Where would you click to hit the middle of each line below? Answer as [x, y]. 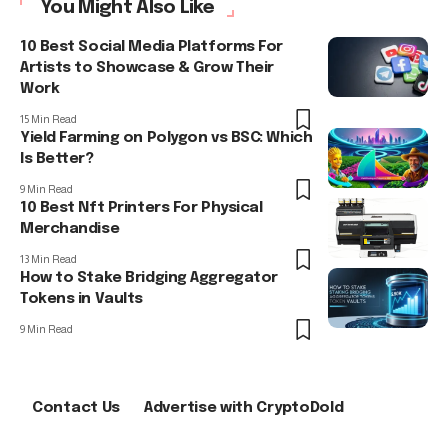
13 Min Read [48, 259]
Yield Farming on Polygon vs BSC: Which [166, 138]
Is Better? [57, 159]
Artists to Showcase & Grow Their [147, 68]
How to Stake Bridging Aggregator [149, 278]
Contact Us [76, 408]
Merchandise [70, 229]
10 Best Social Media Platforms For [152, 47]
